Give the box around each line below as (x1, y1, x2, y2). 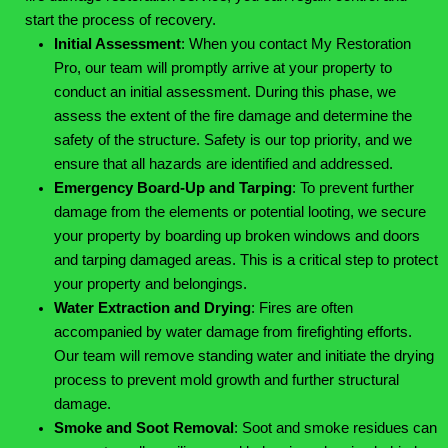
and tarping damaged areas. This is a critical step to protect (53, 252, 438, 269)
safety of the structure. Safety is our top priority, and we (53, 132, 412, 149)
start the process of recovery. (25, 11, 216, 28)
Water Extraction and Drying (53, 300, 251, 317)
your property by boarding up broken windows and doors (53, 228, 420, 245)
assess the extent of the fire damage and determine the (53, 108, 412, 125)
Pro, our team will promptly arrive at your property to (53, 60, 392, 77)
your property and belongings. (53, 276, 247, 293)
